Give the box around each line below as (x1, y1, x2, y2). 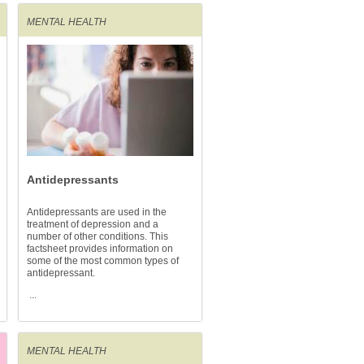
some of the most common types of (27, 255, 179, 266)
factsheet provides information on (27, 243, 173, 254)
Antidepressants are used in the (27, 206, 167, 218)
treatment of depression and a (27, 219, 158, 230)
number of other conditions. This (27, 231, 168, 242)
